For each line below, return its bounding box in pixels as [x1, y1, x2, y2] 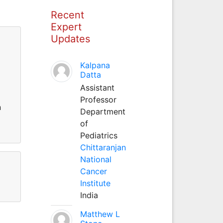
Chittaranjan [80, 142, 126, 152]
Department [80, 106, 125, 116]
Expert [50, 20, 82, 33]
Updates [50, 32, 90, 45]
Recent [50, 8, 84, 21]
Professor [80, 94, 116, 105]
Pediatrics [80, 130, 117, 140]
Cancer [80, 166, 107, 176]
